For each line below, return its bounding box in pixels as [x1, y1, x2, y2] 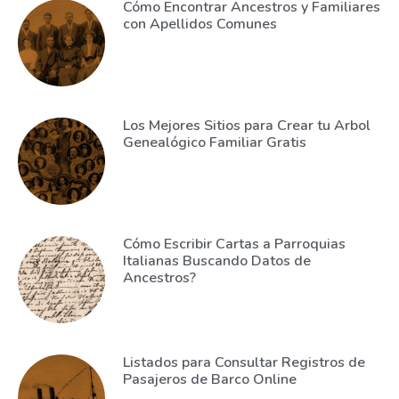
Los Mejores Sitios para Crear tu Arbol [122, 116, 370, 136]
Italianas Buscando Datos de [122, 251, 311, 272]
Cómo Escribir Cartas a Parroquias [122, 234, 346, 255]
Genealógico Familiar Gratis [122, 133, 306, 153]
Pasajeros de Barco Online [122, 370, 297, 390]
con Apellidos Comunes [122, 14, 277, 35]
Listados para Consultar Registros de [122, 353, 365, 373]
